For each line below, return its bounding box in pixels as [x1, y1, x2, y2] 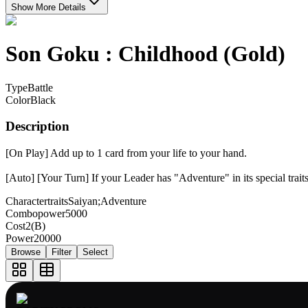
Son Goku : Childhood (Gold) [5, 41, 285, 67]
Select [82, 246, 108, 257]
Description [5, 119, 69, 134]
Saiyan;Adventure [68, 195, 146, 207]
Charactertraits [5, 195, 68, 207]
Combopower [5, 208, 65, 219]
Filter [52, 246, 71, 257]
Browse [11, 246, 41, 257]
